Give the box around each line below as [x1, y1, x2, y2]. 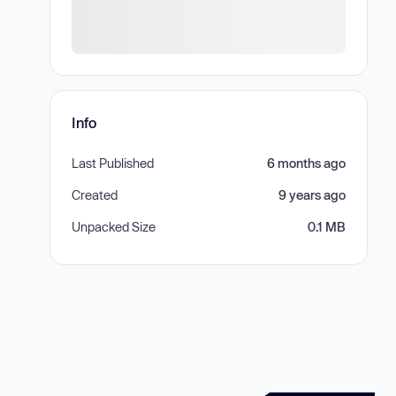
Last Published [72, 156, 154, 171]
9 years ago [278, 187, 346, 202]
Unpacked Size [72, 219, 156, 234]
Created [72, 187, 118, 202]
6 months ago [267, 156, 346, 171]
